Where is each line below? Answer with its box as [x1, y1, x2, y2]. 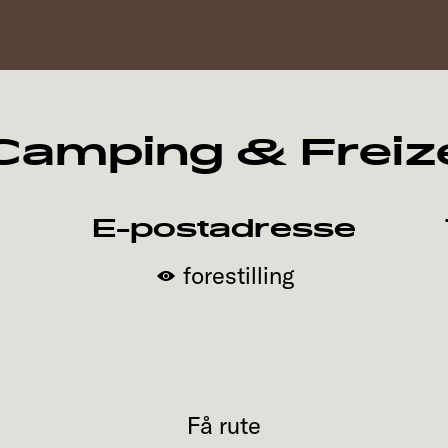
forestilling [182, 260, 294, 290]
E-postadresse [91, 212, 356, 245]
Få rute [187, 410, 261, 440]
